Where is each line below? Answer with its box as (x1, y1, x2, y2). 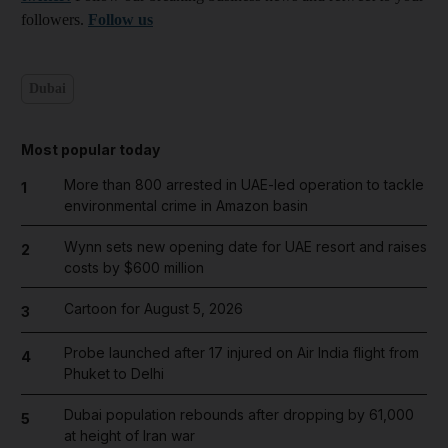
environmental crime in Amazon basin (63, 196, 308, 214)
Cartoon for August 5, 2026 (63, 299, 243, 317)
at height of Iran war (63, 427, 195, 444)
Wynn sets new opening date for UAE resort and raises (63, 237, 427, 255)
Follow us (88, 10, 153, 28)
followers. (21, 10, 88, 28)
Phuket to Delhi (63, 365, 164, 382)
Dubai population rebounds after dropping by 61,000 (63, 406, 414, 423)
